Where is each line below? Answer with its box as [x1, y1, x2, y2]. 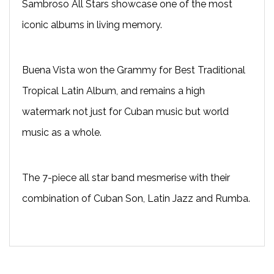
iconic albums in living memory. [22, 18, 162, 31]
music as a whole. [22, 126, 102, 138]
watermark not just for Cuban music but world [22, 105, 229, 117]
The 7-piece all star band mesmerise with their [22, 171, 230, 183]
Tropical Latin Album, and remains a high [22, 84, 205, 97]
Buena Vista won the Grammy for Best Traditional [22, 64, 245, 76]
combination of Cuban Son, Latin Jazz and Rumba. [22, 192, 250, 204]
